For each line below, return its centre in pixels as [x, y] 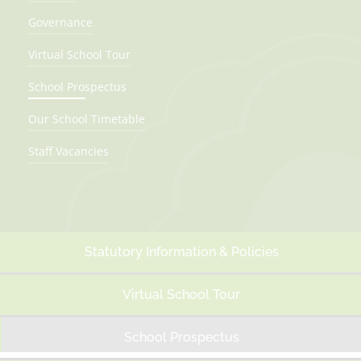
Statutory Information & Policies [181, 252]
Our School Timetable [87, 119]
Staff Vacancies [68, 151]
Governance [60, 22]
